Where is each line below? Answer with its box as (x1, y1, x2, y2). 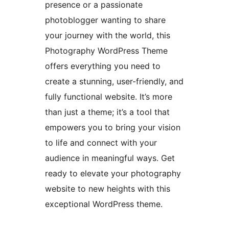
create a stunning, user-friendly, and (45, 76, 184, 87)
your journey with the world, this (45, 30, 170, 41)
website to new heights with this (45, 184, 170, 194)
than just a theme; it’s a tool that (45, 107, 170, 118)
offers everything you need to (45, 61, 161, 72)
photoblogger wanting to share (45, 15, 166, 26)
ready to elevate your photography (45, 168, 181, 179)
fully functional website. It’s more (45, 91, 172, 102)
